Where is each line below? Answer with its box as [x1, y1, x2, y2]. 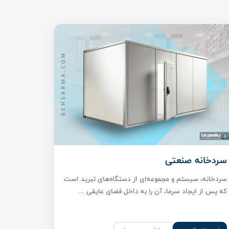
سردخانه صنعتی [165, 152, 227, 169]
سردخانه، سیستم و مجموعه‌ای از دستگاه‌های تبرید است [64, 172, 227, 185]
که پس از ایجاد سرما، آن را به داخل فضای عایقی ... [78, 185, 227, 197]
